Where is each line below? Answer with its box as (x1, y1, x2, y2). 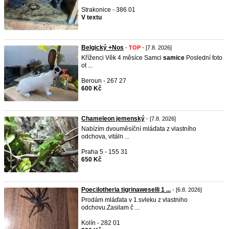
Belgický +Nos (81, 44, 124, 51)
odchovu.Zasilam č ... (81, 204, 140, 211)
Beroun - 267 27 (81, 77, 126, 84)
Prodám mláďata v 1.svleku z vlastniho (81, 196, 188, 203)
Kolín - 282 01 (81, 219, 120, 226)
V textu (81, 14, 102, 21)
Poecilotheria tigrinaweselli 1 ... (81, 186, 171, 193)
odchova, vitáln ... (81, 133, 129, 140)
